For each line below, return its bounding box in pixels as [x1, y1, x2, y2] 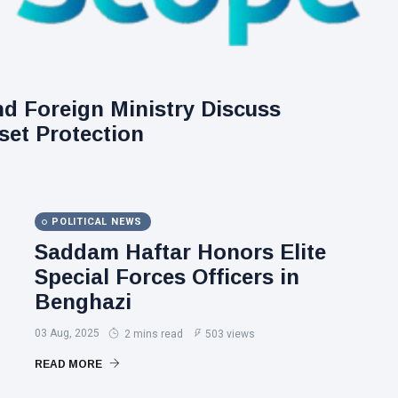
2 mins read [122, 328, 183, 340]
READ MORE [35, 358, 105, 370]
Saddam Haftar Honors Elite [35, 240, 326, 264]
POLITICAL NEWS [52, 216, 143, 227]
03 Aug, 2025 [35, 327, 99, 339]
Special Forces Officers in [35, 265, 299, 289]
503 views [205, 328, 255, 340]
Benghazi [35, 290, 131, 314]
